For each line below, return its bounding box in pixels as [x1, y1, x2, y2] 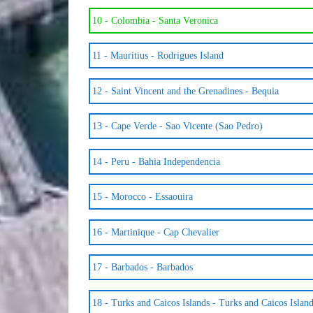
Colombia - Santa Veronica [110, 15, 218, 26]
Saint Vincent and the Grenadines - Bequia [110, 85, 279, 96]
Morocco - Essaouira [110, 191, 193, 203]
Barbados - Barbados [110, 262, 193, 273]
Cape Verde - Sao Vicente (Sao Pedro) [110, 121, 263, 132]
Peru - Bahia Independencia [110, 156, 220, 167]
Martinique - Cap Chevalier [110, 226, 219, 238]
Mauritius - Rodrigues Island [110, 50, 224, 61]
